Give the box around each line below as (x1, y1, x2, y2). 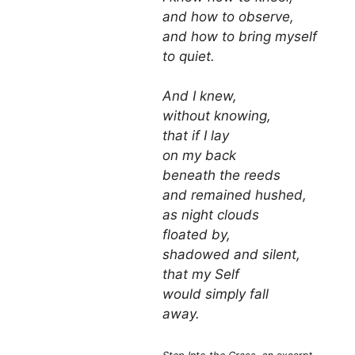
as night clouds (162, 207, 259, 223)
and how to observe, (162, 8, 294, 25)
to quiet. (162, 48, 215, 64)
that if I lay (162, 128, 229, 144)
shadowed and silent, (162, 246, 300, 263)
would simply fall (162, 286, 269, 303)
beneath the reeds (162, 167, 281, 184)
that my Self (162, 266, 239, 283)
